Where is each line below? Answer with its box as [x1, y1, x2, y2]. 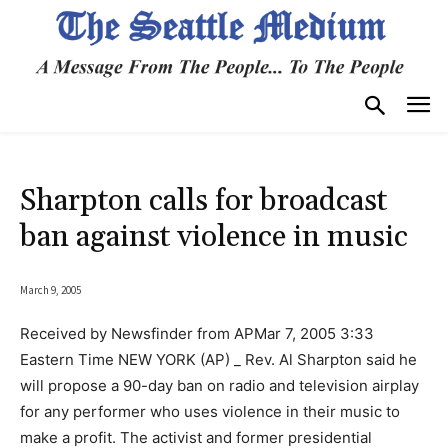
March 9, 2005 [20, 282, 81, 297]
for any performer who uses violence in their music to [20, 401, 400, 421]
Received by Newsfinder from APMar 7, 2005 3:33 [20, 323, 374, 343]
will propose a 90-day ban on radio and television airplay [20, 375, 419, 395]
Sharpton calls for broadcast [20, 181, 387, 220]
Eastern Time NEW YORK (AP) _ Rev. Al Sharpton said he [20, 349, 417, 369]
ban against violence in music [20, 217, 408, 256]
